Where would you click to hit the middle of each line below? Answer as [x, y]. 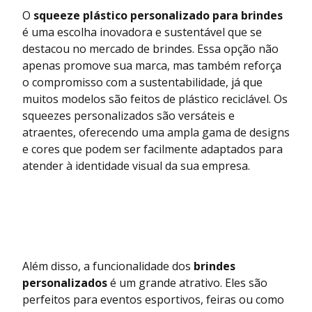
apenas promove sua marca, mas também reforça [152, 66]
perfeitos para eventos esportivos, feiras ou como [153, 300]
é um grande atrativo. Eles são [187, 283]
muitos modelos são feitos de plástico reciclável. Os [155, 99]
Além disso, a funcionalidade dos [108, 266]
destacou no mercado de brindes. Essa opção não [150, 49]
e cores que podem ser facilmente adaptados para [153, 149]
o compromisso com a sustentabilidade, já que [142, 83]
